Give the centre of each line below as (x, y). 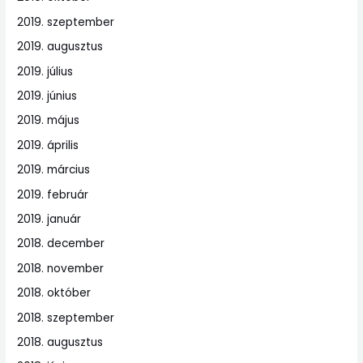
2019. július (45, 71)
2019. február (53, 194)
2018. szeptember (66, 318)
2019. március (54, 170)
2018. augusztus (60, 343)
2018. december (61, 244)
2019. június (47, 96)
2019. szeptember (66, 22)
